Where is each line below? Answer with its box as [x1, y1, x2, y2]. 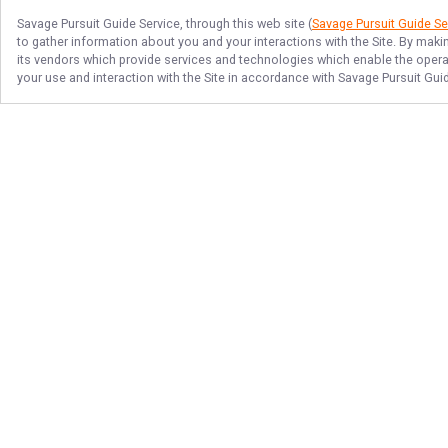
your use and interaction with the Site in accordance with [17, 70, 338, 85]
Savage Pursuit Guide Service [17, 16, 180, 31]
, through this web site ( [180, 16, 312, 31]
